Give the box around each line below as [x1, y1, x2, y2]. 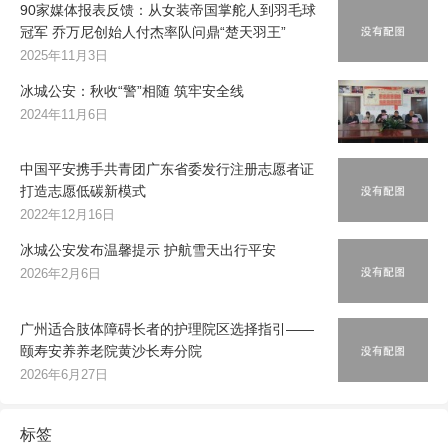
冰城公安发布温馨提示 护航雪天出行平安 [20, 242, 276, 259]
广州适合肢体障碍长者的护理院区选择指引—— [20, 321, 314, 338]
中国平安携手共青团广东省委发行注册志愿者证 [20, 161, 314, 178]
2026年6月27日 [20, 367, 108, 383]
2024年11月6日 [20, 106, 108, 122]
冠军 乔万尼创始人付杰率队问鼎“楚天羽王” [20, 23, 286, 40]
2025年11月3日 [20, 47, 108, 63]
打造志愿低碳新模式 [20, 183, 146, 200]
